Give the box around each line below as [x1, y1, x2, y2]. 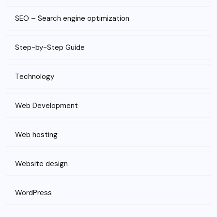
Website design [15, 158, 68, 169]
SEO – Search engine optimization [15, 13, 129, 23]
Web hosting [15, 129, 58, 139]
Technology [15, 71, 54, 81]
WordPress [15, 187, 52, 198]
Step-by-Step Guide [15, 42, 85, 52]
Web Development [15, 100, 78, 110]
